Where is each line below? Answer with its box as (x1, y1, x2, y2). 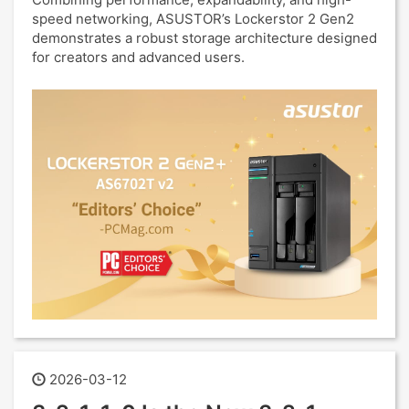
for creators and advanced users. (32, 48, 245, 66)
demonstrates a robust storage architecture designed (32, 29, 377, 47)
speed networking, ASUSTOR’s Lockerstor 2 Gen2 (32, 10, 354, 27)
